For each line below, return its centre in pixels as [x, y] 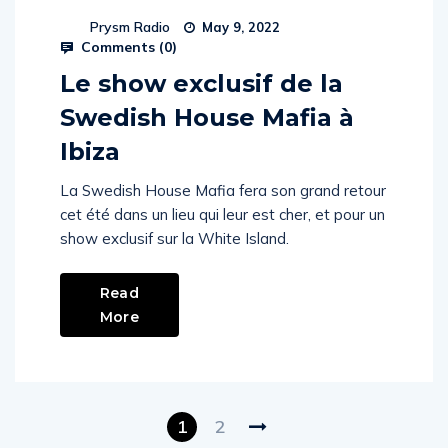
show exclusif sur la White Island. [174, 238]
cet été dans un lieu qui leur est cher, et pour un [222, 214]
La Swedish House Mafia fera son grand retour [223, 190]
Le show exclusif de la [201, 83]
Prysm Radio [130, 27]
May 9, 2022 [239, 27]
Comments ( [120, 47]
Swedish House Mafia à [207, 117]
